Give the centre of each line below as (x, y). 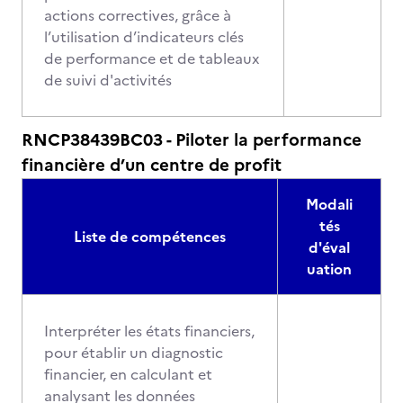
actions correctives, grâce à (138, 15)
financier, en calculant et (128, 374)
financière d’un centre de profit (152, 165)
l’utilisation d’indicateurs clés (144, 37)
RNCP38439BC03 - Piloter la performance (192, 140)
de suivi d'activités (108, 80)
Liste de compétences (150, 237)
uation (329, 269)
